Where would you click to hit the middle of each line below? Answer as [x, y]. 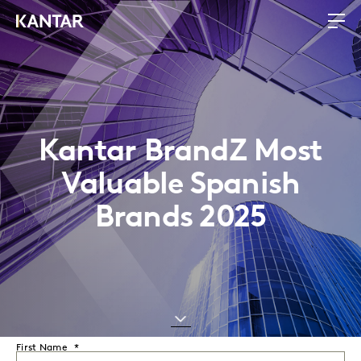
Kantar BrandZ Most [180, 152]
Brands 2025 [180, 218]
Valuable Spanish [180, 185]
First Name [42, 348]
